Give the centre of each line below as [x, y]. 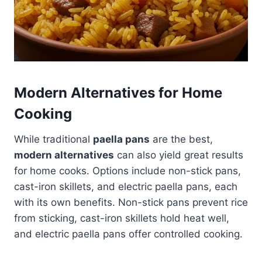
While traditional [54, 139]
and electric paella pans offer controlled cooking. [128, 234]
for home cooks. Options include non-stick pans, [127, 171]
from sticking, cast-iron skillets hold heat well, [122, 218]
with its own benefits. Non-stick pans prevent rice [131, 203]
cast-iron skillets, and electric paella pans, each [126, 187]
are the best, [181, 139]
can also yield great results [179, 155]
